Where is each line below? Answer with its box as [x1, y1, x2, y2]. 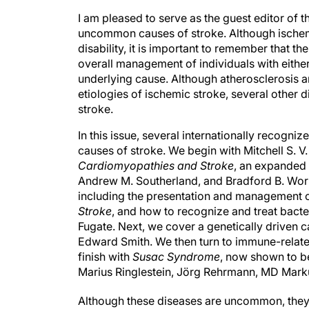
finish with [78, 250, 132, 263]
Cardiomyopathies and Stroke [78, 159, 234, 172]
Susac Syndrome [132, 250, 220, 263]
